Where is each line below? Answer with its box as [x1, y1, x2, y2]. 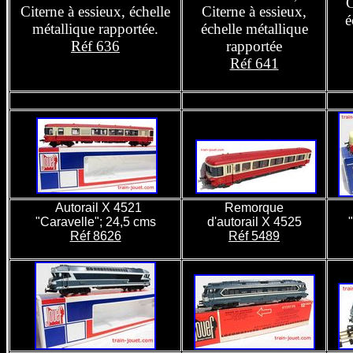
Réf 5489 [229, 229, 280, 243]
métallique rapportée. [32, 20, 158, 37]
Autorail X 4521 [54, 201, 142, 214]
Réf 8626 [69, 229, 121, 243]
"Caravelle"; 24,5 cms [35, 215, 156, 229]
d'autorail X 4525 [206, 215, 302, 229]
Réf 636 [71, 38, 120, 54]
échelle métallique [200, 20, 308, 37]
